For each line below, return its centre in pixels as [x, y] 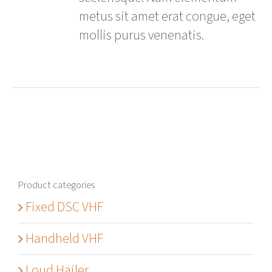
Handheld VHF [64, 239]
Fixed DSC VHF [64, 207]
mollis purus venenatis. [142, 35]
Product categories [56, 185]
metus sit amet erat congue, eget [168, 16]
